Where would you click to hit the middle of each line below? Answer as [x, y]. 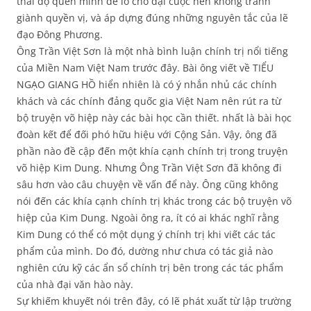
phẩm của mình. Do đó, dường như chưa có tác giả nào [145, 251]
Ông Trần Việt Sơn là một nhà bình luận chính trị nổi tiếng [152, 51]
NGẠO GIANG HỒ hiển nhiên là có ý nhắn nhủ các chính [147, 85]
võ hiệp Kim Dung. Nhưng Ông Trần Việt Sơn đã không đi [149, 168]
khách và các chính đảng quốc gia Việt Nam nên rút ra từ [149, 101]
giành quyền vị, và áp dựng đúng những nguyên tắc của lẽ [152, 18]
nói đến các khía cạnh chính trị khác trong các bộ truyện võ [154, 201]
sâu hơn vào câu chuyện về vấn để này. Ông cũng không [148, 185]
